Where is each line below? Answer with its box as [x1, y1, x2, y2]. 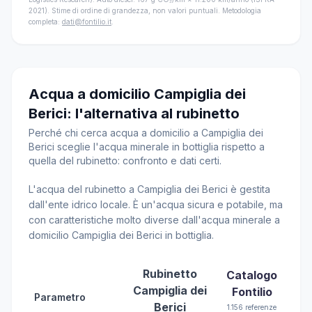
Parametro [34, 291, 86, 303]
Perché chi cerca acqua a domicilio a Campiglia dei [29, 127, 263, 139]
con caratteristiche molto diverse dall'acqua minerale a [29, 214, 280, 226]
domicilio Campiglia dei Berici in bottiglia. [29, 229, 214, 241]
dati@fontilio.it [62, 17, 111, 26]
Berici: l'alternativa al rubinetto [29, 105, 240, 122]
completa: [29, 17, 62, 26]
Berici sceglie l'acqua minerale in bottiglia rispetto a [29, 141, 265, 153]
